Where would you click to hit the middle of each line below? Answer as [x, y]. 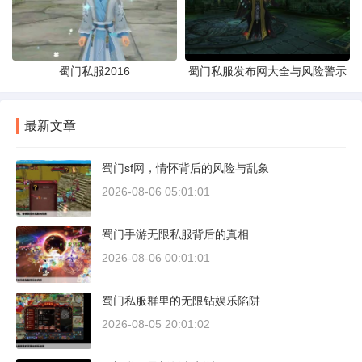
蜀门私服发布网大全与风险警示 [267, 72]
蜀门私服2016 [95, 72]
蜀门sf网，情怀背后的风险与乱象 [185, 168]
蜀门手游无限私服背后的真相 [175, 235]
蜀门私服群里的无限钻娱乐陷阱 [181, 301]
